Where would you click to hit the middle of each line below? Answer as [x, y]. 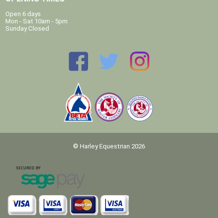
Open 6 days [23, 14]
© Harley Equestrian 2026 [109, 146]
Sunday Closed [27, 28]
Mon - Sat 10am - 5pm [37, 21]
